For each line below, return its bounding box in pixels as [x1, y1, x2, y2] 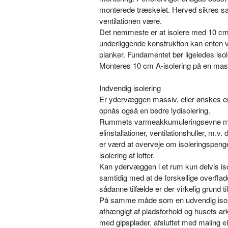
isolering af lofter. [99, 149, 155, 160]
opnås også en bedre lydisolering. [99, 104, 210, 116]
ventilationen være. [99, 15, 162, 26]
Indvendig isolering [99, 82, 161, 93]
